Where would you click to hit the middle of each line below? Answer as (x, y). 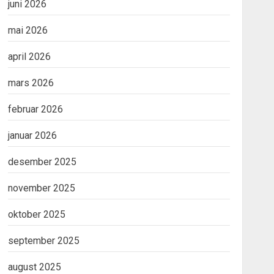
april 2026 (29, 57)
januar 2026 (32, 135)
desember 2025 (42, 162)
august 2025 (34, 267)
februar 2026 (35, 109)
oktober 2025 (36, 214)
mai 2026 (28, 30)
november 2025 (41, 188)
